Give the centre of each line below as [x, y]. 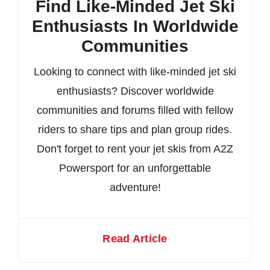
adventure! [135, 188]
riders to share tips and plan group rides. [135, 130]
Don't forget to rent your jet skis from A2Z [135, 149]
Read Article [135, 239]
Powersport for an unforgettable [135, 168]
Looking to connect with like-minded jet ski [135, 72]
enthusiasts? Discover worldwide [135, 91]
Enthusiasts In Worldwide [135, 27]
